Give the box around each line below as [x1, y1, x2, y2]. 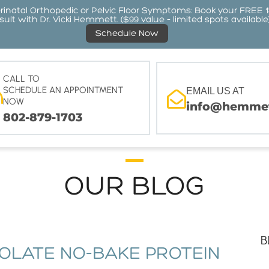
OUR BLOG [64, 172, 205, 201]
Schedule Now [95, 29, 159, 38]
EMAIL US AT [186, 85, 244, 96]
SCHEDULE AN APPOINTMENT [2, 85, 123, 95]
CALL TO [2, 73, 40, 84]
